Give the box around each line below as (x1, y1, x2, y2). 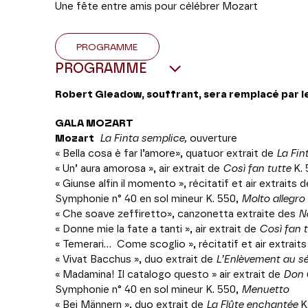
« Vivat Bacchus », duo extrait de (55, 254, 216, 265)
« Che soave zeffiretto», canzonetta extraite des (55, 209, 298, 219)
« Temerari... (55, 239, 111, 250)
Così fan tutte (223, 164, 291, 174)
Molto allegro (241, 194, 305, 204)
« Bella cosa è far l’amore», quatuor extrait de (55, 148, 276, 159)
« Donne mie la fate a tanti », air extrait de (55, 224, 259, 234)
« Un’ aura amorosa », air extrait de (55, 164, 223, 174)
